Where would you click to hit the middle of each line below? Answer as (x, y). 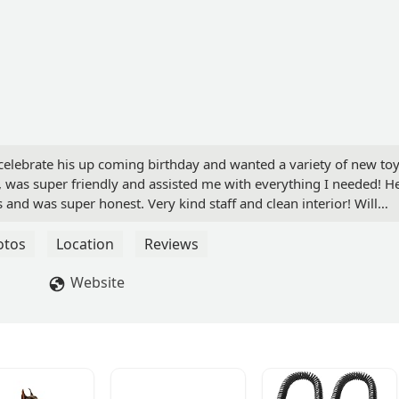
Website (98, 283)
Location (85, 244)
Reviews (171, 244)
